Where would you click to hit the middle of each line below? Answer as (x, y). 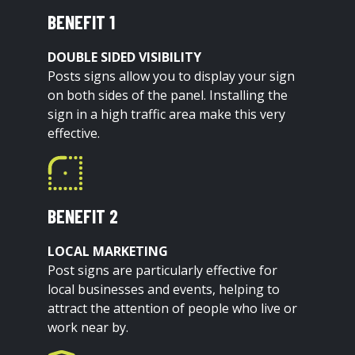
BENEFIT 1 (82, 22)
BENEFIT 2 (83, 216)
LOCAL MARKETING (108, 252)
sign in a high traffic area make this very (167, 115)
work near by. (88, 328)
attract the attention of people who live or (173, 309)
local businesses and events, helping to (164, 290)
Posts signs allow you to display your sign (172, 76)
